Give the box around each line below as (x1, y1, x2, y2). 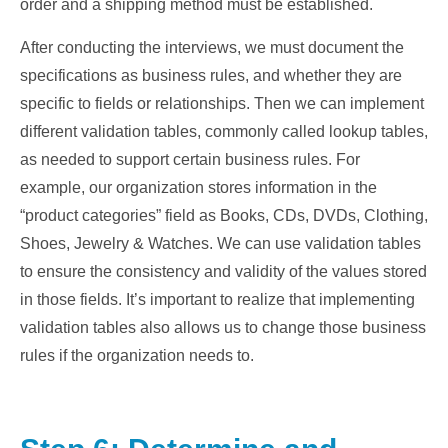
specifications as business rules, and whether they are (20, 67, 402, 84)
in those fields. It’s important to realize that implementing (20, 291, 415, 308)
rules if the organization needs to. (20, 347, 254, 364)
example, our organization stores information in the (20, 179, 377, 196)
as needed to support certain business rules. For (20, 151, 360, 168)
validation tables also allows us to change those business (20, 319, 426, 336)
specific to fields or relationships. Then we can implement (20, 95, 424, 112)
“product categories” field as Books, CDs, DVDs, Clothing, (20, 207, 428, 224)
